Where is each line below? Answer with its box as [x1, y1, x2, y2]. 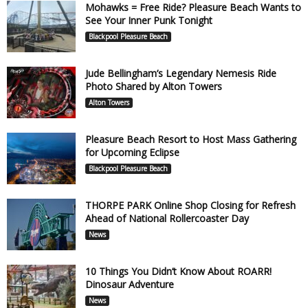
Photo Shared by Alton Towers [85, 79, 222, 93]
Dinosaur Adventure [85, 277, 174, 291]
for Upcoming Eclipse [85, 145, 182, 159]
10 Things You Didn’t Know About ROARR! [85, 264, 272, 278]
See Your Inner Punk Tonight [85, 13, 212, 27]
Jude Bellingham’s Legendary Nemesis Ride [85, 66, 276, 80]
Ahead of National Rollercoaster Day [85, 211, 249, 225]
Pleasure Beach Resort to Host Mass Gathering [85, 132, 296, 146]
